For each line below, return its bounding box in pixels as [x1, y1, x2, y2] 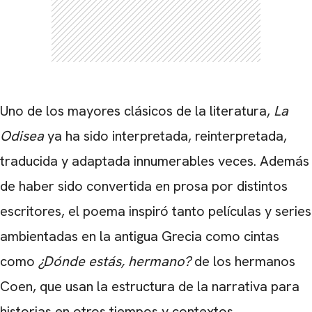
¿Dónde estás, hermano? [38, 251, 194, 270]
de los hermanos [194, 251, 295, 270]
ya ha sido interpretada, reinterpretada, [47, 126, 287, 145]
